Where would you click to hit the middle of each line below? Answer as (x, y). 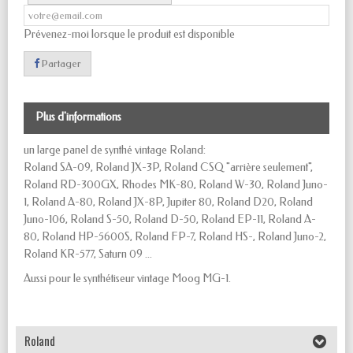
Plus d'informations (78, 117)
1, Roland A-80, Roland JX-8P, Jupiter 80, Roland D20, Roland (168, 203)
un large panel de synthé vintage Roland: (115, 150)
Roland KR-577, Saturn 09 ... (88, 255)
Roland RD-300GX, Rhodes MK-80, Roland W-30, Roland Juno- (176, 185)
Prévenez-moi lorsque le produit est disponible (129, 35)
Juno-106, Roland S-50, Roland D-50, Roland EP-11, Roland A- (170, 220)
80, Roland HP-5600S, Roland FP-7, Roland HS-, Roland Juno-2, (175, 237)
